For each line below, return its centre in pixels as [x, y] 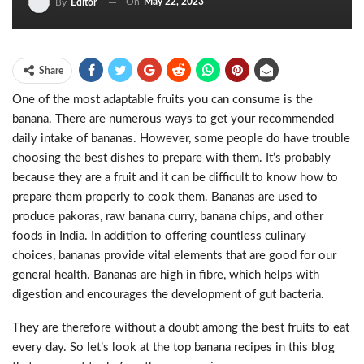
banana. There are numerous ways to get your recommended [173, 119]
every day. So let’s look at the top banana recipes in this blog [173, 347]
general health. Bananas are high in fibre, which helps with [166, 275]
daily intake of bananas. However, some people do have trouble [181, 139]
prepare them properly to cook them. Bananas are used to [165, 197]
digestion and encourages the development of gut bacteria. [168, 295]
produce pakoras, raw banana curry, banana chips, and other [168, 217]
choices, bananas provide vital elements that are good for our [174, 256]
